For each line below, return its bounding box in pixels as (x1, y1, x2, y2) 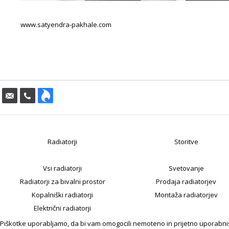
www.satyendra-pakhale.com (20, 20, 111, 29)
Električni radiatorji (34, 203, 91, 213)
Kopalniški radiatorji (32, 190, 93, 199)
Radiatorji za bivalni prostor (19, 177, 105, 186)
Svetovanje (168, 164, 204, 173)
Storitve (174, 137, 198, 146)
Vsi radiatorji (43, 164, 82, 173)
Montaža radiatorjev (154, 190, 218, 199)
